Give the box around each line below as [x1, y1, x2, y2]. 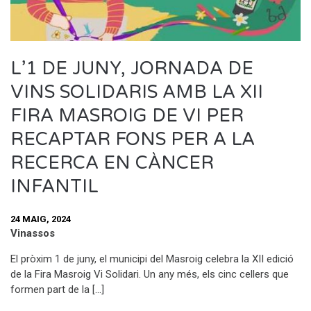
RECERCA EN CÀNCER [10, 151, 214, 174]
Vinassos [10, 227, 55, 240]
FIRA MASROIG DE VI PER [10, 104, 244, 126]
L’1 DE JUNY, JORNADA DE [10, 57, 253, 79]
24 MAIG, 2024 [10, 213, 71, 224]
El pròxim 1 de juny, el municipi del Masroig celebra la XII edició [10, 253, 294, 266]
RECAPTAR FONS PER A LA [10, 128, 255, 150]
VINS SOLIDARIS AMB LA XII [10, 81, 263, 103]
